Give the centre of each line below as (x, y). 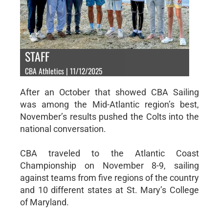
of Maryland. (44, 202)
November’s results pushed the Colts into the (109, 116)
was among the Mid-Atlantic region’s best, (109, 104)
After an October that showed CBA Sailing (109, 92)
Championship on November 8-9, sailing (109, 165)
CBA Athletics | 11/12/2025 (63, 71)
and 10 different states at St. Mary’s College (109, 190)
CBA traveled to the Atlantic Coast (109, 153)
